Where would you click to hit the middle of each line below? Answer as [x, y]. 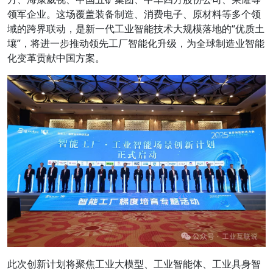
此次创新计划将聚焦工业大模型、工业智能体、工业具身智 [134, 264]
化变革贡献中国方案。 [56, 58]
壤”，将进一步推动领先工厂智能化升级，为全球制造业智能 [136, 43]
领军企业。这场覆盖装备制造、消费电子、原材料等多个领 [134, 14]
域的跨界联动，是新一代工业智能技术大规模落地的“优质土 [136, 29]
